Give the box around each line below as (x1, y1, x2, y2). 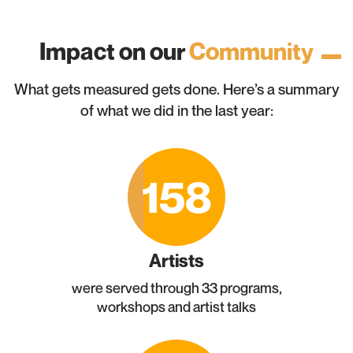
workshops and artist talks (97, 298, 256, 315)
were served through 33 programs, (71, 279, 282, 296)
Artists (149, 250, 204, 271)
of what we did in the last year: (80, 102, 273, 119)
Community (185, 37, 314, 65)
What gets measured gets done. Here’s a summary (13, 80, 340, 98)
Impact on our (39, 37, 185, 65)
